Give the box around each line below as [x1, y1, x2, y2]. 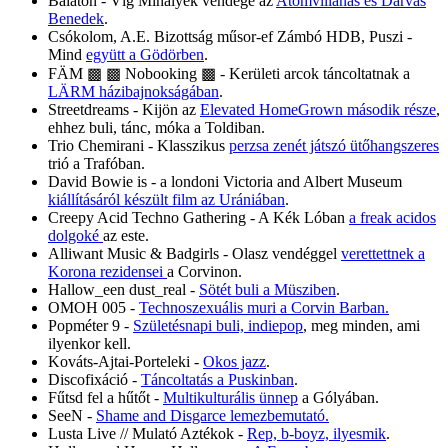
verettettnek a [341, 244, 425, 262]
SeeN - [48, 406, 96, 424]
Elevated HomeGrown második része [200, 100, 436, 118]
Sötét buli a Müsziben [199, 280, 336, 298]
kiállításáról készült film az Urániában [48, 190, 285, 208]
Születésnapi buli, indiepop [133, 316, 303, 334]
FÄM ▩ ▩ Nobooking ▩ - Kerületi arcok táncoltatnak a [48, 64, 410, 82]
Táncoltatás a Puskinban [141, 370, 294, 388]
